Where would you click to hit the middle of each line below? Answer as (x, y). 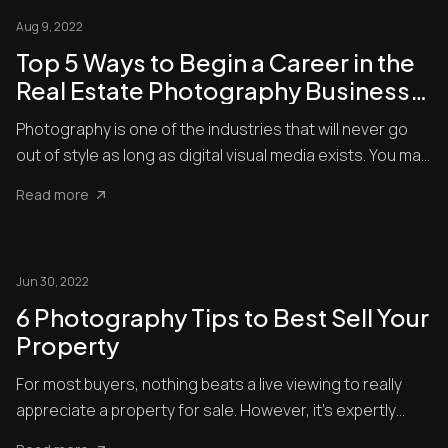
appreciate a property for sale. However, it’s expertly (206, 410)
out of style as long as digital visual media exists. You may (222, 155)
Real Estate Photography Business (213, 90)
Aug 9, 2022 (49, 26)
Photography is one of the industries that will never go (212, 129)
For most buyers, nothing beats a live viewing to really (209, 384)
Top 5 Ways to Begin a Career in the (215, 62)
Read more (52, 194)
